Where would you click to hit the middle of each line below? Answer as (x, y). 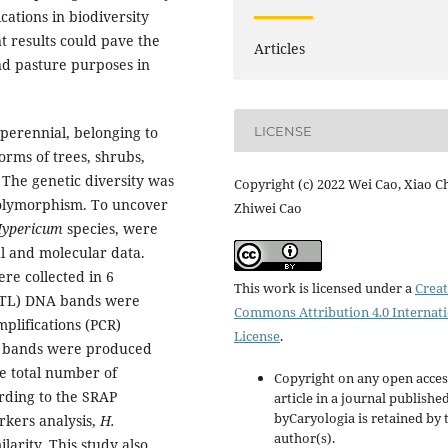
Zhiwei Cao (268, 208)
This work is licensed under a (324, 288)
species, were (112, 228)
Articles (280, 49)
